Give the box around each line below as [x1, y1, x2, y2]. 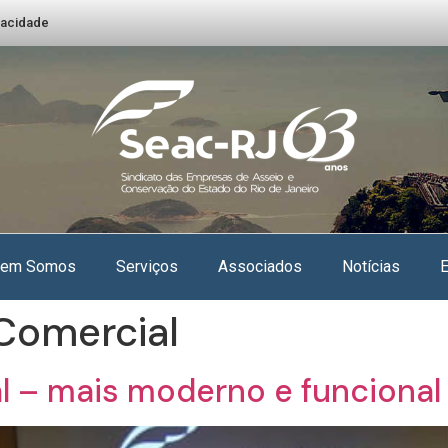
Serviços [116, 257, 178, 276]
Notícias [342, 257, 400, 276]
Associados [218, 257, 302, 276]
